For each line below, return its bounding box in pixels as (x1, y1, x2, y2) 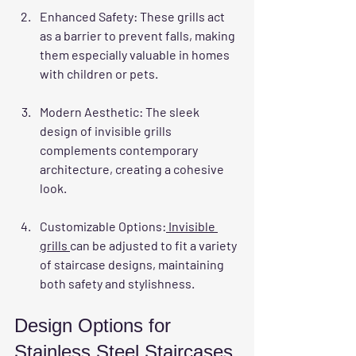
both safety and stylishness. (40, 275, 195, 291)
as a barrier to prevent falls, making (40, 27, 238, 43)
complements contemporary (40, 141, 200, 157)
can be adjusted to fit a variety (70, 237, 239, 253)
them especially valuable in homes (40, 46, 232, 62)
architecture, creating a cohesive (40, 161, 226, 176)
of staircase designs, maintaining (40, 256, 226, 272)
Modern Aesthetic (40, 103, 139, 119)
